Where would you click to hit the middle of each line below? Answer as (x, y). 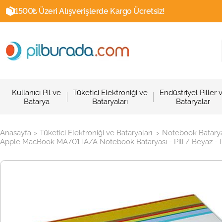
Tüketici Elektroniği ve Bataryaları (96, 133)
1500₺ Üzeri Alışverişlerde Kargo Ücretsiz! (90, 11)
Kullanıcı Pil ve (37, 92)
